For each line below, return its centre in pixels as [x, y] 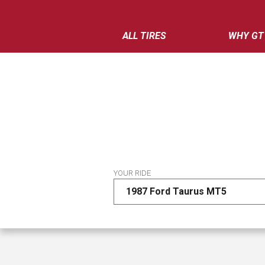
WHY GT [246, 36]
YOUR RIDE [132, 173]
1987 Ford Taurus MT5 [176, 191]
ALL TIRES [144, 36]
